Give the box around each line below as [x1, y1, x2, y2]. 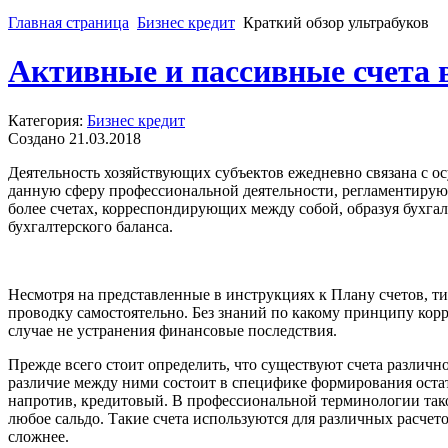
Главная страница [8, 14, 129, 32]
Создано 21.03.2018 [8, 129, 141, 147]
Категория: [8, 111, 87, 129]
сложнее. [8, 427, 69, 445]
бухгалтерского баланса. [8, 217, 173, 235]
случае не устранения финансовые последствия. [8, 321, 337, 339]
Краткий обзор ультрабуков [243, 14, 429, 32]
